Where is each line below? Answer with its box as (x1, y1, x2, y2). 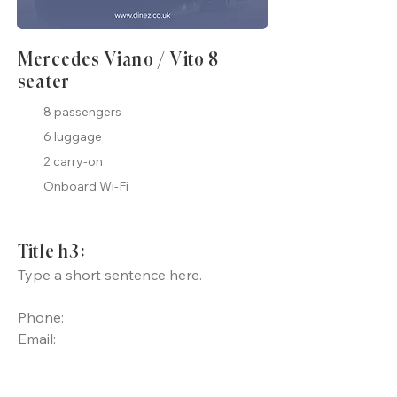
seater (18, 73, 70, 93)
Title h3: (18, 243, 85, 263)
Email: (18, 330, 56, 347)
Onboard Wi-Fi (43, 178, 128, 194)
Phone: (18, 308, 64, 326)
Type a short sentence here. (18, 266, 202, 284)
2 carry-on (43, 153, 103, 169)
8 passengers (43, 104, 121, 120)
